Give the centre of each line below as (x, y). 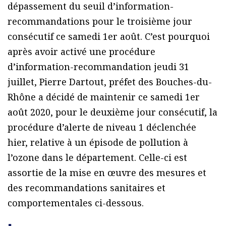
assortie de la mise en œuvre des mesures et (107, 173)
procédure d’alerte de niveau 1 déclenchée (102, 127)
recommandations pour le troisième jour (100, 21)
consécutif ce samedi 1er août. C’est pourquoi (109, 37)
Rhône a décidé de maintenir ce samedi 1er (104, 97)
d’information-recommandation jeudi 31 (98, 67)
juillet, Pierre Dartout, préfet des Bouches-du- (110, 82)
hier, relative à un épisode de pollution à (98, 143)
